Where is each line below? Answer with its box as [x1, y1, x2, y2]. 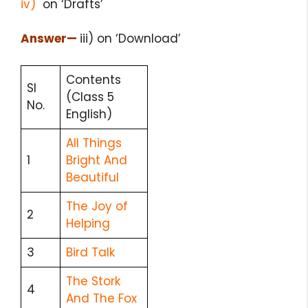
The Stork [66, 272, 120, 289]
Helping [66, 214, 110, 232]
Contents [66, 71, 121, 88]
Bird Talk [66, 243, 115, 261]
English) [66, 105, 112, 122]
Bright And [66, 151, 127, 168]
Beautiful [66, 168, 119, 186]
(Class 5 [66, 88, 114, 105]
